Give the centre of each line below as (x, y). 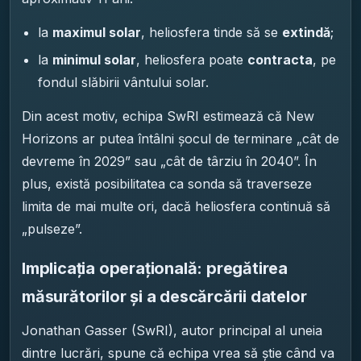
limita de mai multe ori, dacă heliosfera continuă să (176, 206)
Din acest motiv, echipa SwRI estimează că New (168, 116)
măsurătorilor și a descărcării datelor (164, 296)
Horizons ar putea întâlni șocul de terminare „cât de (180, 138)
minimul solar (94, 59)
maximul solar (97, 32)
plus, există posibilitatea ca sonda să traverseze (167, 183)
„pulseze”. (52, 228)
